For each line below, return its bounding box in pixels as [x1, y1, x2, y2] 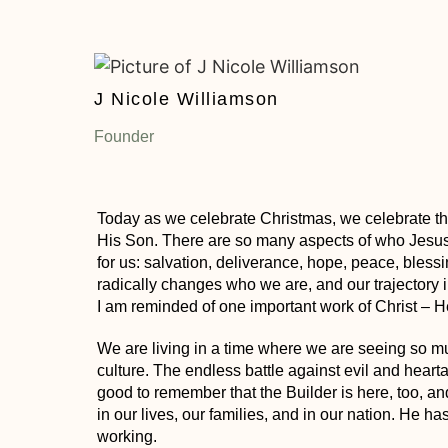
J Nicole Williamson [94, 89, 279, 110]
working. [96, 428, 157, 446]
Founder [94, 128, 155, 146]
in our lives [96, 406, 174, 424]
